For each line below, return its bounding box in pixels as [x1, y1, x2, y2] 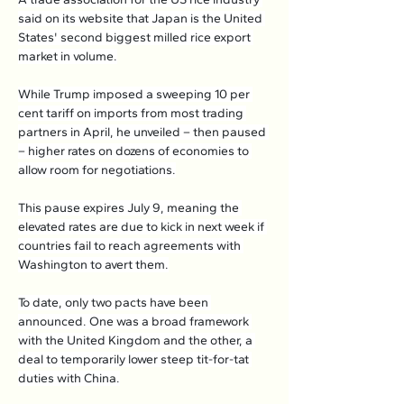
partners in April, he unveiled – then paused [18, 124, 269, 140]
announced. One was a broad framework [18, 314, 252, 329]
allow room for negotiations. [18, 162, 176, 178]
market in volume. [18, 49, 117, 64]
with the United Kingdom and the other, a [18, 333, 255, 348]
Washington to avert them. [18, 257, 169, 272]
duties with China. [18, 371, 120, 386]
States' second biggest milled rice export [18, 30, 253, 45]
